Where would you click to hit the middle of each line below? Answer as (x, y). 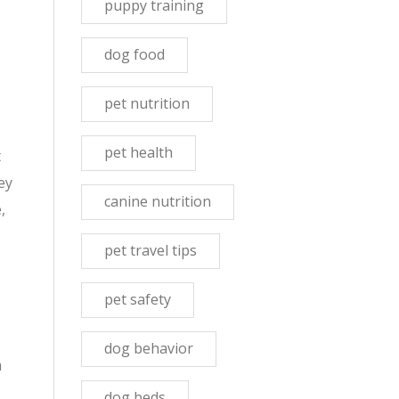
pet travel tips (151, 250)
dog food (134, 54)
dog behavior (149, 348)
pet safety (138, 299)
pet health (138, 152)
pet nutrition (147, 103)
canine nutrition (158, 201)
